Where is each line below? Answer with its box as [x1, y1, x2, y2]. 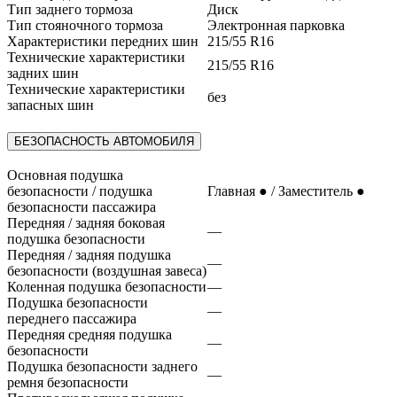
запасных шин [7, 97, 94, 113]
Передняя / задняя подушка [7, 246, 171, 262]
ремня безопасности [7, 374, 128, 390]
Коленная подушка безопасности [7, 278, 206, 294]
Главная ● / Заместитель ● [207, 183, 365, 198]
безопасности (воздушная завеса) [7, 262, 206, 278]
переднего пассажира [7, 310, 136, 326]
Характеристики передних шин [7, 34, 198, 50]
